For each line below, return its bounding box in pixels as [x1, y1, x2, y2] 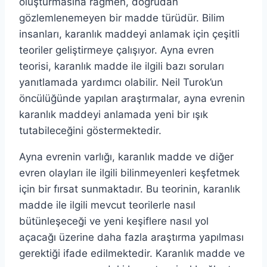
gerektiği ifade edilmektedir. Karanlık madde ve [19, 247, 245, 259]
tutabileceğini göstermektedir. [19, 124, 162, 136]
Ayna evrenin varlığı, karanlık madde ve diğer [19, 150, 234, 163]
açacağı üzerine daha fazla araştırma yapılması [19, 231, 244, 243]
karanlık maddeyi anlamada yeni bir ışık [19, 108, 208, 120]
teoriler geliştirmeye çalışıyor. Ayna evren [19, 44, 214, 56]
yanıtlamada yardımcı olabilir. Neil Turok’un [19, 76, 223, 88]
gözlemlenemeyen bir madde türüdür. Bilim [19, 11, 225, 24]
